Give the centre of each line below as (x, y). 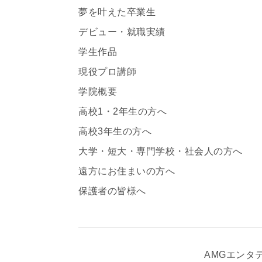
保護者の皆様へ (112, 191)
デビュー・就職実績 (122, 32)
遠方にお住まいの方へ (127, 171)
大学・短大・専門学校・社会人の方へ (161, 151)
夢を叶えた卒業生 (117, 12)
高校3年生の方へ (115, 131)
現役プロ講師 (108, 71)
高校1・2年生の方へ (123, 111)
